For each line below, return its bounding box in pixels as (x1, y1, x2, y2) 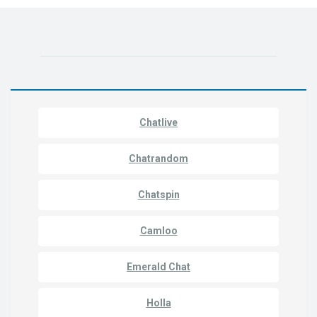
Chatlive (139, 117, 178, 129)
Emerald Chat (127, 261, 190, 273)
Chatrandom (129, 153, 188, 165)
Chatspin (137, 189, 180, 201)
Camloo (139, 225, 178, 237)
